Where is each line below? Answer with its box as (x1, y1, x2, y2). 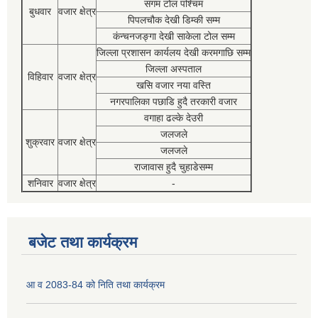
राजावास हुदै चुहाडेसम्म (134, 161, 213, 173)
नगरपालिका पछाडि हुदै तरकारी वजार (110, 96, 237, 108)
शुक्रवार (26, 136, 55, 148)
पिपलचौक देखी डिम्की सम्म (127, 14, 220, 26)
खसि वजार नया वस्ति (136, 79, 211, 92)
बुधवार (29, 6, 51, 18)
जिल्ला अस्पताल (146, 63, 202, 75)
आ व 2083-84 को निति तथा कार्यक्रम (26, 279, 165, 291)
